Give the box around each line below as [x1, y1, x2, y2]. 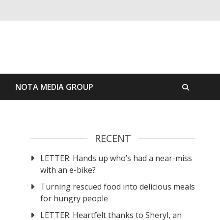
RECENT [95, 132, 132, 145]
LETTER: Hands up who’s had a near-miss [40, 153, 192, 164]
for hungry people [40, 193, 109, 204]
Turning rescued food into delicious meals [40, 181, 195, 192]
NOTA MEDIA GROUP [15, 82, 93, 93]
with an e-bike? [40, 165, 96, 176]
